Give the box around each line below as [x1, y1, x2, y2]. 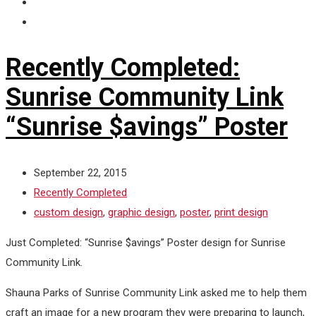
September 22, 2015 [34, 166, 126, 179]
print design [214, 205, 268, 219]
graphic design [108, 205, 175, 219]
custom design [34, 205, 103, 219]
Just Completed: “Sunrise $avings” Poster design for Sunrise [6, 236, 286, 249]
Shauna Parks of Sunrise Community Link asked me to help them [6, 286, 307, 299]
